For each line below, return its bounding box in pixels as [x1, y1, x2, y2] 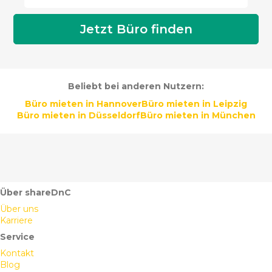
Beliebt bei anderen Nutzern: [68, 81, 204, 92]
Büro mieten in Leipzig [141, 98, 247, 110]
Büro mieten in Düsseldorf [16, 110, 140, 121]
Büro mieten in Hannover [25, 98, 141, 110]
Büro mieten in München [140, 110, 256, 121]
